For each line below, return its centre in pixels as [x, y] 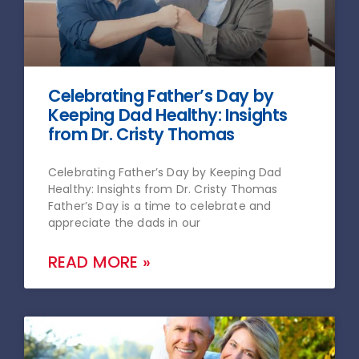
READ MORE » [99, 262]
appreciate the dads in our [125, 223]
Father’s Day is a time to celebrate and [160, 206]
